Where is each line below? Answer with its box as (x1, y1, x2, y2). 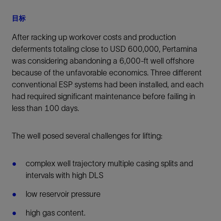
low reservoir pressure (26, 189, 101, 198)
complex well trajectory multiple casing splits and (26, 159, 193, 168)
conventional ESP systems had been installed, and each (12, 80, 204, 89)
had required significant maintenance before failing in (12, 92, 195, 101)
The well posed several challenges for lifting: (12, 131, 162, 140)
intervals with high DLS (26, 171, 104, 180)
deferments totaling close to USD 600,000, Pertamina (12, 44, 197, 53)
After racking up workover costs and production (12, 33, 176, 41)
